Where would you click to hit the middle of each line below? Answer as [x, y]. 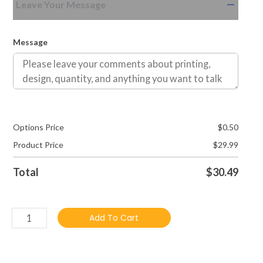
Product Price [38, 144]
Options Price [38, 127]
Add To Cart [114, 218]
